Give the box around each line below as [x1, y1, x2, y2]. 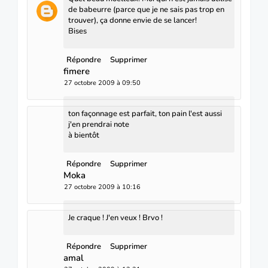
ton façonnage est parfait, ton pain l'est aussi [68, 108, 222, 119]
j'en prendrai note [68, 118, 129, 130]
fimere [63, 65, 90, 77]
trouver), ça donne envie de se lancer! [68, 14, 197, 26]
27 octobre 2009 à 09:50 [64, 78, 141, 87]
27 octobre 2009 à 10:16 [64, 182, 141, 191]
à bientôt [68, 129, 99, 141]
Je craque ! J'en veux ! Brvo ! [68, 212, 163, 223]
